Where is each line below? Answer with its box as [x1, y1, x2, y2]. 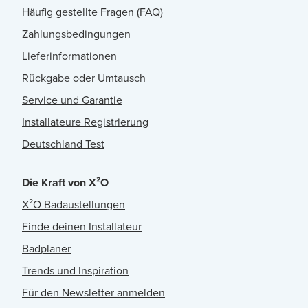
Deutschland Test [22, 136, 104, 153]
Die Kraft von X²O [22, 175, 109, 191]
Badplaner [22, 241, 71, 257]
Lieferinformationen [22, 48, 117, 65]
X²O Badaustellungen [22, 197, 125, 213]
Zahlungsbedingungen [22, 26, 131, 43]
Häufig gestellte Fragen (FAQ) [22, 4, 163, 21]
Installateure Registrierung [22, 114, 148, 131]
